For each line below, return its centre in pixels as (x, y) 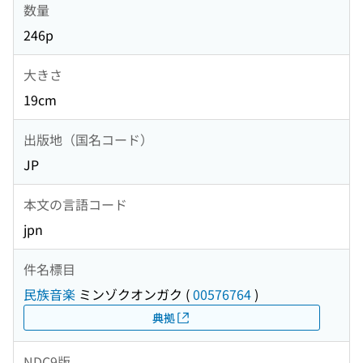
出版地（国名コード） (88, 139)
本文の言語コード (75, 204)
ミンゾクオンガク (129, 295)
